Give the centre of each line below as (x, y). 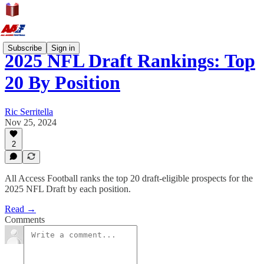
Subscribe (25, 48)
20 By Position (62, 83)
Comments (25, 220)
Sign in (63, 48)
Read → (20, 209)
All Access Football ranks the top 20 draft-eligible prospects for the (129, 178)
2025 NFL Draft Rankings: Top (130, 61)
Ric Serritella (29, 111)
